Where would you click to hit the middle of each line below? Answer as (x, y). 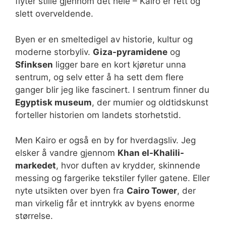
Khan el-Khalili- (151, 153)
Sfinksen (34, 64)
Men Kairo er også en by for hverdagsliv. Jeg (105, 140)
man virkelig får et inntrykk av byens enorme (105, 203)
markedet (36, 165)
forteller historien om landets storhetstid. (98, 115)
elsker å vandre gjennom (66, 153)
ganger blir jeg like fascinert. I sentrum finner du (112, 90)
